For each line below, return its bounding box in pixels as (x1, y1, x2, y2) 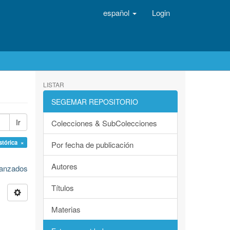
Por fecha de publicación (51, 139, 133, 150)
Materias (51, 204, 81, 215)
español (103, 7, 131, 18)
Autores (51, 161, 78, 171)
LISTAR (43, 80, 64, 89)
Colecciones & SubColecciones (51, 118, 157, 128)
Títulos (51, 182, 74, 193)
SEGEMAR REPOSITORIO (51, 97, 138, 107)
